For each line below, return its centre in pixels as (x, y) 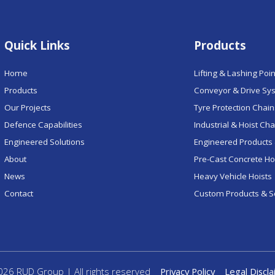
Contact (18, 194)
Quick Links (37, 46)
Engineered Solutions (44, 142)
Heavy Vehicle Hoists (233, 176)
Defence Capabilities (43, 125)
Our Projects (27, 108)
